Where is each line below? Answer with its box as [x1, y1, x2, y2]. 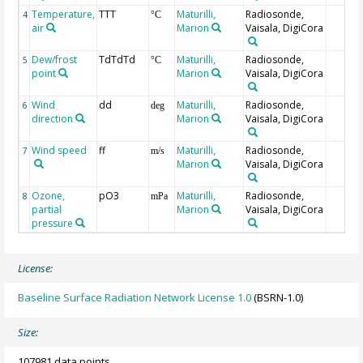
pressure [32, 216, 74, 230]
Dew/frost [32, 52, 78, 66]
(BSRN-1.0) [251, 290, 304, 305]
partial [32, 202, 62, 216]
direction [32, 111, 74, 126]
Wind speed [32, 143, 88, 157]
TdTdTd [99, 52, 136, 66]
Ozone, [32, 188, 66, 203]
